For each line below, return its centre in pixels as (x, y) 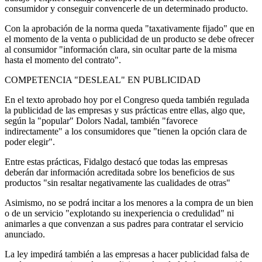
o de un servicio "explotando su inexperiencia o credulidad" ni (119, 213)
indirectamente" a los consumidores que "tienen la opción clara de (126, 131)
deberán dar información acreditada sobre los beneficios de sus (120, 172)
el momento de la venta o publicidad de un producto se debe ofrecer (129, 39)
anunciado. (25, 234)
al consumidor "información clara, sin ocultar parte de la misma (121, 49)
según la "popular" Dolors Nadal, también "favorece (101, 120)
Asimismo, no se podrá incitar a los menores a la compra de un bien (129, 202)
